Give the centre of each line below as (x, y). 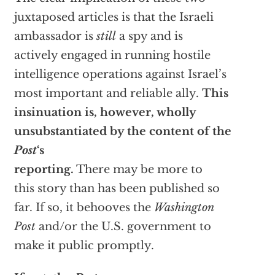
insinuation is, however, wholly (105, 112)
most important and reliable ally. (108, 93)
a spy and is (149, 36)
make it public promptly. (84, 246)
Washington (184, 207)
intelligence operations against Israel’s (120, 74)
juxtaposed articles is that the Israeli (114, 17)
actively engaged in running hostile (112, 55)
